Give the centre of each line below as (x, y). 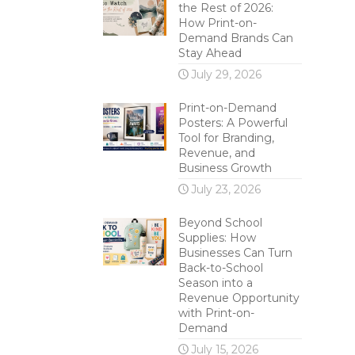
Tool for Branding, (226, 138)
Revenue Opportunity (239, 298)
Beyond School (220, 223)
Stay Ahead (210, 53)
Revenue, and (216, 153)
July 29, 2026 (226, 74)
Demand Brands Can (235, 38)
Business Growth (225, 168)
